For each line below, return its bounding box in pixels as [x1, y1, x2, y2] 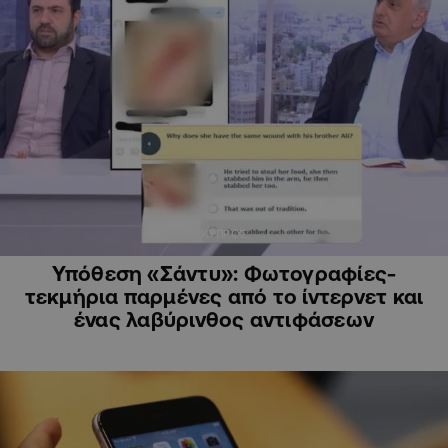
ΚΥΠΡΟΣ [200, 228, 248, 241]
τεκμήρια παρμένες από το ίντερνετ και [24, 284, 424, 309]
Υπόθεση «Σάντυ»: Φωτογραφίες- [51, 261, 397, 286]
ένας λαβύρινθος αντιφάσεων [74, 307, 374, 332]
